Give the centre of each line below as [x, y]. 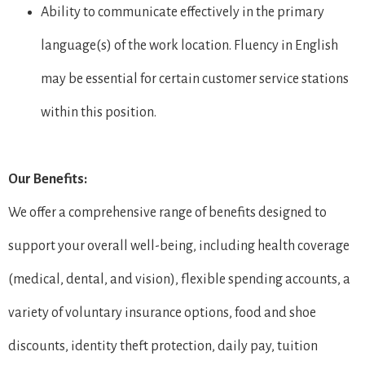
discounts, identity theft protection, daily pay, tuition [163, 346]
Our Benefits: [48, 179]
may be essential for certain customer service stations [195, 79]
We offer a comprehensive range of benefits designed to [167, 212]
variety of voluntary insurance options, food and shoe [162, 312]
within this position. [99, 112]
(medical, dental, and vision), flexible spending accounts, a [179, 279]
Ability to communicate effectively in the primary [182, 12]
